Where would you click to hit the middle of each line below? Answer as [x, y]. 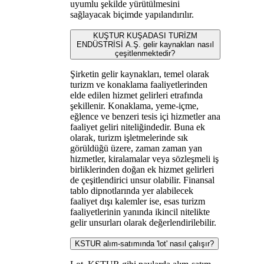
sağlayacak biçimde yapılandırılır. [132, 14]
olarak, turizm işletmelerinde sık [129, 137]
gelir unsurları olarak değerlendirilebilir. [143, 222]
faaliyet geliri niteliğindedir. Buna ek [137, 127]
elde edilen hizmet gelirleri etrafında [136, 95]
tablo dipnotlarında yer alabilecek [131, 190]
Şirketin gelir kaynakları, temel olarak [139, 74]
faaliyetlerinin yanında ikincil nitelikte [140, 212]
